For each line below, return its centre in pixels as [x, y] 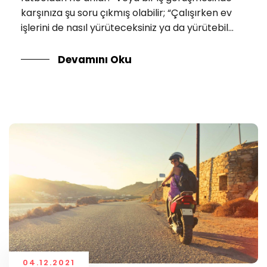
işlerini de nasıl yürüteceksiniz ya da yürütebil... [127, 28]
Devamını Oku [95, 60]
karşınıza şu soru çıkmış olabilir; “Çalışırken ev [126, 13]
